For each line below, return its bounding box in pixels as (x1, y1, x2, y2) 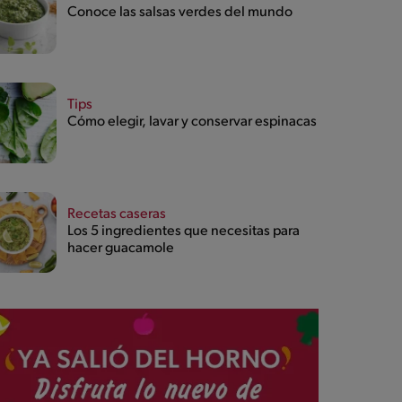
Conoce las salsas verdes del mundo (66, 5, 293, 21)
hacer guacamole (66, 241, 174, 257)
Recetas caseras (66, 207, 166, 223)
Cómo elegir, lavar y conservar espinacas (66, 115, 317, 130)
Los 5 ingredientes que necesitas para (66, 224, 300, 240)
